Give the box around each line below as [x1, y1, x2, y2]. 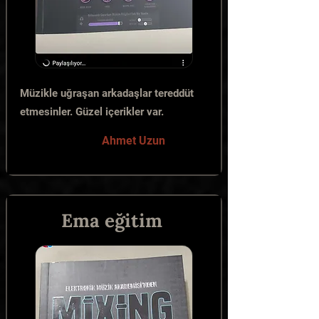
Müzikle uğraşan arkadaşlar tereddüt [20, 87, 194, 100]
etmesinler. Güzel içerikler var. [20, 105, 164, 118]
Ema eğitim [61, 209, 162, 232]
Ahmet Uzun [102, 134, 165, 147]
